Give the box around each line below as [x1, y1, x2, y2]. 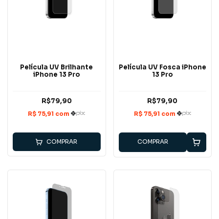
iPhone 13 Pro [33, 70, 80, 79]
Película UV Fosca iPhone [118, 63, 206, 72]
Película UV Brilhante [20, 63, 93, 72]
